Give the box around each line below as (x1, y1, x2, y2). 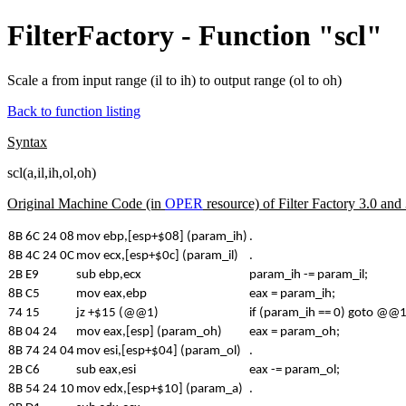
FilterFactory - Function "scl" (7, 19, 382, 53)
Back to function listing (7, 102, 140, 119)
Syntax (7, 133, 47, 150)
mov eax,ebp (76, 286, 147, 301)
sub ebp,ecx (76, 267, 141, 282)
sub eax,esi (76, 362, 136, 377)
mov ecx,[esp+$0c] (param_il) (76, 248, 238, 263)
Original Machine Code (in (7, 195, 165, 211)
